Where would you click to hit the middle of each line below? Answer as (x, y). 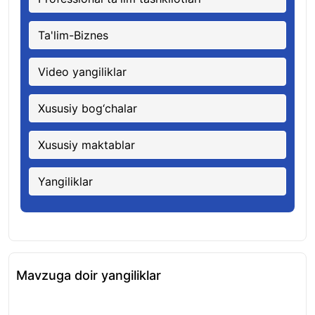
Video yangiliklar (82, 72)
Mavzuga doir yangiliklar (89, 275)
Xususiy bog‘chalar (88, 108)
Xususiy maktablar (86, 145)
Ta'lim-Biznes (73, 35)
